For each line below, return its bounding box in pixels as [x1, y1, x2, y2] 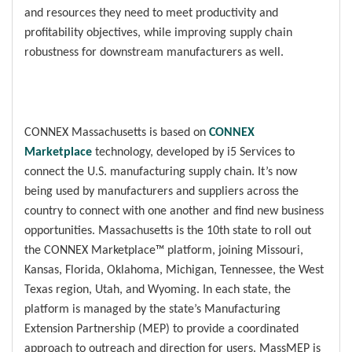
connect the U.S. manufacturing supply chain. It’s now [24, 163, 297, 179]
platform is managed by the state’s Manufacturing [24, 301, 280, 317]
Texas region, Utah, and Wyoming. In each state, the [24, 281, 291, 297]
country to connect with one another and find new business [24, 203, 324, 218]
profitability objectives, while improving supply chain [24, 24, 292, 40]
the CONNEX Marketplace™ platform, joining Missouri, [24, 242, 303, 258]
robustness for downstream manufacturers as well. [24, 44, 284, 60]
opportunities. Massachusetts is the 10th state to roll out [24, 222, 311, 238]
